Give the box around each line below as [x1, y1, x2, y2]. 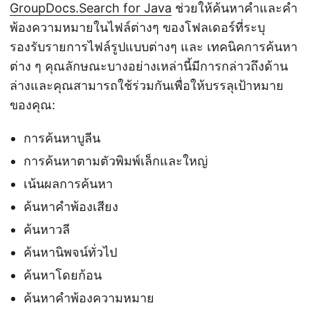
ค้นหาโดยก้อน [24, 268, 102, 282]
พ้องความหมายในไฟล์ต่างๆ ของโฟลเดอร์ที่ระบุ [10, 20, 265, 35]
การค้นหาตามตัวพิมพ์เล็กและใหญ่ [24, 154, 208, 168]
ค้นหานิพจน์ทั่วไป [24, 245, 117, 259]
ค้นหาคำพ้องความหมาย [24, 291, 154, 305]
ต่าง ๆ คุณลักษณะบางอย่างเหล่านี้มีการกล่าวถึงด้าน [10, 59, 288, 73]
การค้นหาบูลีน [24, 131, 100, 145]
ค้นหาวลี [24, 222, 70, 237]
